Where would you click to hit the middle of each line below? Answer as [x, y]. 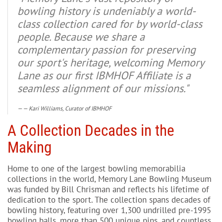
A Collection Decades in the [91, 131]
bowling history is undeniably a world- [107, 11]
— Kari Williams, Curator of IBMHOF [67, 108]
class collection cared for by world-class [110, 24]
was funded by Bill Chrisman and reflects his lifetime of [108, 189]
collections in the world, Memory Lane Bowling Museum [110, 179]
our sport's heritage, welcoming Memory [111, 62]
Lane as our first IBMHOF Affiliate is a [104, 75]
